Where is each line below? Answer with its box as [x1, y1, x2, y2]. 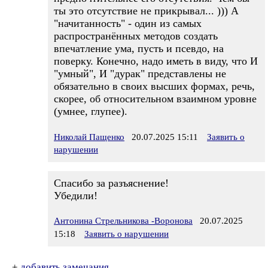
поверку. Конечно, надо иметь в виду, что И [54, 55, 258, 67]
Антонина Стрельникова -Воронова [54, 216, 193, 226]
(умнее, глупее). [54, 105, 127, 117]
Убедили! [54, 190, 98, 202]
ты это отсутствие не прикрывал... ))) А [54, 5, 239, 17]
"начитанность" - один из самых [54, 17, 202, 29]
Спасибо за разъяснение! [54, 177, 169, 189]
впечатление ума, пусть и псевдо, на [54, 42, 224, 54]
